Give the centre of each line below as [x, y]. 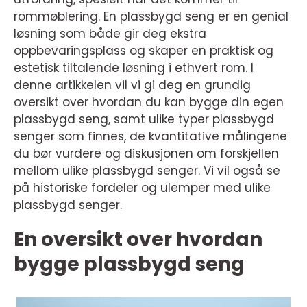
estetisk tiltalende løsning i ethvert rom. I [134, 68]
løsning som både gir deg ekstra [110, 34]
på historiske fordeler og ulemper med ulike [142, 188]
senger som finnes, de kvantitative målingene [150, 136]
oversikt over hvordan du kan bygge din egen [149, 102]
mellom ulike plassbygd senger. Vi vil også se [147, 171]
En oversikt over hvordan [138, 240]
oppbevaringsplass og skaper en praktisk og [144, 51]
